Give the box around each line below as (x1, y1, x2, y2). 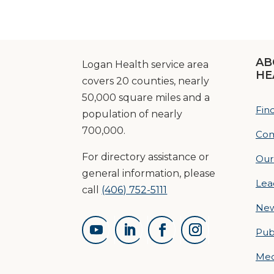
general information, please (82, 167, 216, 179)
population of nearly (82, 108, 183, 120)
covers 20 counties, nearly (82, 75, 210, 87)
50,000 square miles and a (82, 91, 210, 103)
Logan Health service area (82, 58, 209, 70)
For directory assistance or (82, 150, 210, 163)
